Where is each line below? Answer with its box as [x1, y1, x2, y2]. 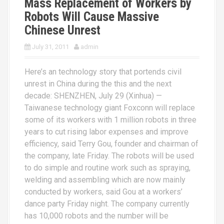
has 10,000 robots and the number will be [24, 210, 168, 220]
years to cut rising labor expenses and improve [24, 126, 188, 136]
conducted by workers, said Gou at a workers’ [24, 186, 182, 196]
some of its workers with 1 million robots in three [24, 114, 196, 124]
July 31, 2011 [32, 42, 69, 50]
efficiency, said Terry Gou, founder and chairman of [24, 138, 198, 148]
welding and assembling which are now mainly [24, 174, 185, 184]
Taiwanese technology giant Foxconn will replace [24, 102, 195, 112]
